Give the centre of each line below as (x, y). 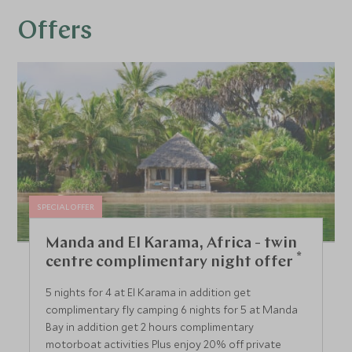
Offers (55, 33)
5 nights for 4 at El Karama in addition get (148, 292)
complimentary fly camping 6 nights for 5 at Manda (172, 309)
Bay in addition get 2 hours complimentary (150, 326)
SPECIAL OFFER (66, 207)
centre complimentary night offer (171, 262)
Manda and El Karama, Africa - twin (172, 243)
